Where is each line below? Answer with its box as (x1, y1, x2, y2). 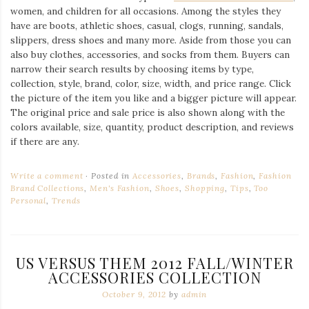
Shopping (184, 183, 226, 194)
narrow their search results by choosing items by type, (10, 63, 254, 76)
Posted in (88, 170, 133, 181)
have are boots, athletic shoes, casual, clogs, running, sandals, (10, 19, 283, 32)
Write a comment (10, 170, 83, 181)
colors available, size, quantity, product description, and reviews (10, 121, 294, 134)
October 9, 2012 (101, 289, 167, 300)
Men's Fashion (90, 183, 150, 194)
